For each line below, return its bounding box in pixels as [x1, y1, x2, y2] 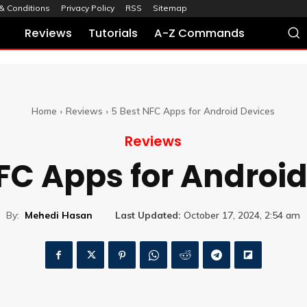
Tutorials [88, 25, 138, 41]
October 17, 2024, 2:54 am [184, 209, 300, 222]
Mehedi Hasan [25, 208, 93, 221]
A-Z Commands [154, 25, 245, 41]
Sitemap [153, 3, 187, 14]
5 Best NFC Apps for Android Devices [112, 105, 275, 116]
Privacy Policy [61, 3, 114, 14]
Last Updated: [115, 209, 181, 222]
